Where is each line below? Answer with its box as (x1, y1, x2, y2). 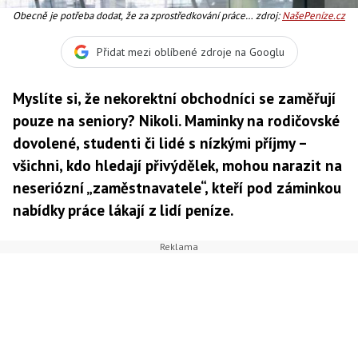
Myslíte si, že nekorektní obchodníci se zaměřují (13, 88, 336, 108)
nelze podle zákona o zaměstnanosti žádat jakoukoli (13, 24, 237, 38)
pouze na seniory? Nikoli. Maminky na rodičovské (13, 110, 340, 130)
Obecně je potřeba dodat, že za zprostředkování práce (13, 9, 245, 22)
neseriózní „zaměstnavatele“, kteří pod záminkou (13, 177, 341, 197)
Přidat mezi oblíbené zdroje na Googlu (96, 44, 284, 59)
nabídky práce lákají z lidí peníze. (13, 200, 233, 220)
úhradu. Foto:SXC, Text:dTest (13, 39, 135, 53)
